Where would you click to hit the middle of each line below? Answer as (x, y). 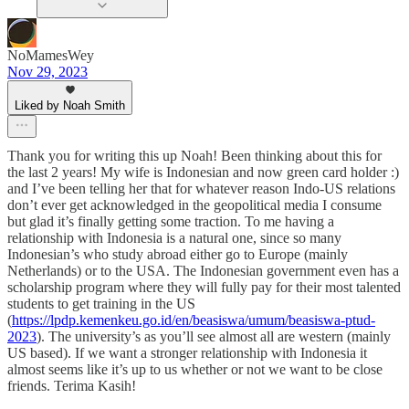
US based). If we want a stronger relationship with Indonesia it (187, 353)
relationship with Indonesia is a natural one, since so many (174, 238)
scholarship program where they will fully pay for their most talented (204, 288)
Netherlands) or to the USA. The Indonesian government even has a (203, 271)
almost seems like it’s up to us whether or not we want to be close (195, 370)
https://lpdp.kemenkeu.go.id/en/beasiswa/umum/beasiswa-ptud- (194, 320)
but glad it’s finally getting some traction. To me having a (171, 222)
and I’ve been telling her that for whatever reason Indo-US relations (201, 189)
